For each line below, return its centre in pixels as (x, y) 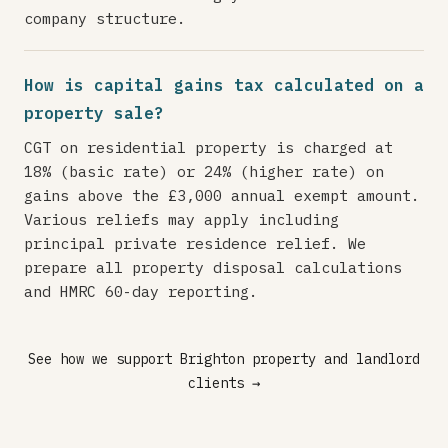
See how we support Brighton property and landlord (224, 359)
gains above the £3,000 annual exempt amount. (222, 195)
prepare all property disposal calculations (213, 267)
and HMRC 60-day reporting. (141, 291)
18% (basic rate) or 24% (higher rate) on (204, 171)
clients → (224, 383)
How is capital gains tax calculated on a (224, 85)
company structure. (105, 18)
